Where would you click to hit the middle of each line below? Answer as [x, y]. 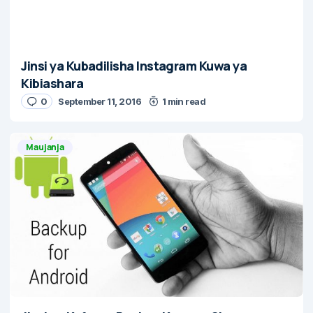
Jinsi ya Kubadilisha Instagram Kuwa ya [134, 66]
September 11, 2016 [100, 102]
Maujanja [45, 147]
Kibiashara [52, 83]
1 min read [184, 102]
